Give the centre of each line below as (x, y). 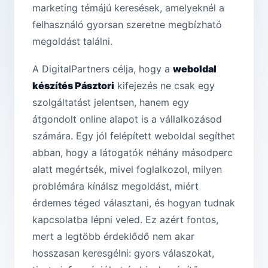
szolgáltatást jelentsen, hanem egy (111, 103)
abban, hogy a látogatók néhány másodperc (133, 153)
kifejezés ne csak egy (165, 86)
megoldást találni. (72, 42)
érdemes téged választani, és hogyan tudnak (134, 203)
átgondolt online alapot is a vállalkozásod (127, 119)
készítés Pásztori (73, 86)
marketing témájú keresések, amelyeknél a (128, 8)
